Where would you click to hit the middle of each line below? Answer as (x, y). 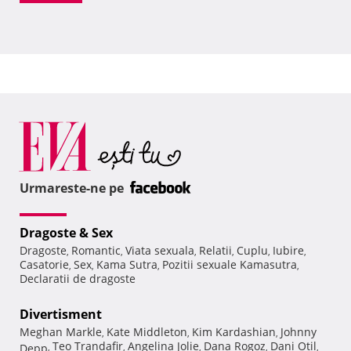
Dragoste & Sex (66, 233)
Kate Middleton (147, 332)
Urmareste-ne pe (73, 188)
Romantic (96, 251)
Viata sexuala (160, 251)
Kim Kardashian (234, 332)
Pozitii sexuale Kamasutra (230, 265)
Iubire (288, 251)
